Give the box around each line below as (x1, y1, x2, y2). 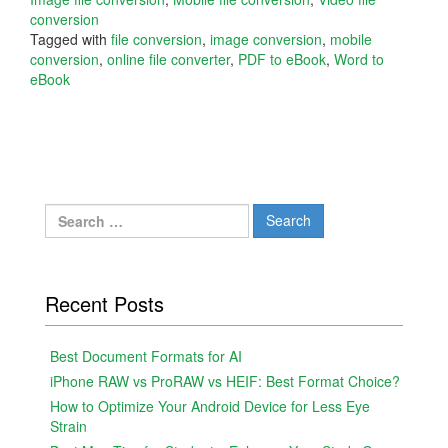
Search (44, 202, 91, 223)
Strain (50, 415, 87, 436)
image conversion (210, 28, 322, 49)
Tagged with (30, 28, 111, 49)
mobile (330, 28, 372, 49)
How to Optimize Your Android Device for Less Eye (50, 395, 370, 416)
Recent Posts (45, 288, 164, 318)
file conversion (111, 28, 202, 49)
